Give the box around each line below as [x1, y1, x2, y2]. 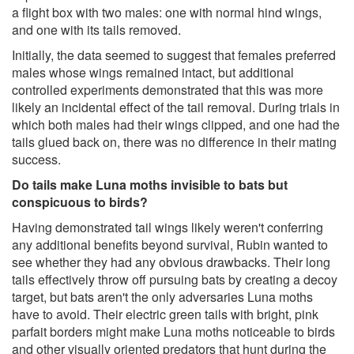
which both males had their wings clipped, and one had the [12, 115, 340, 134]
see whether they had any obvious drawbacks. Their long [12, 252, 330, 271]
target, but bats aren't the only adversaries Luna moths [12, 287, 313, 306]
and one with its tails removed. [12, 20, 181, 39]
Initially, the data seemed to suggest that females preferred [12, 45, 336, 64]
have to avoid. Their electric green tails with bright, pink [12, 304, 318, 323]
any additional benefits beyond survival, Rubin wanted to [12, 235, 328, 254]
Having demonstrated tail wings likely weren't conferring [12, 217, 323, 236]
